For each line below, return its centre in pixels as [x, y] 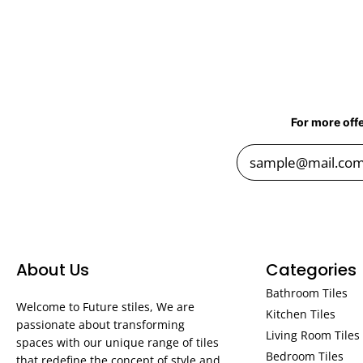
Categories [311, 270]
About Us [53, 270]
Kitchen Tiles [300, 314]
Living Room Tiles [312, 335]
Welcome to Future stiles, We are [105, 307]
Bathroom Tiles [306, 293]
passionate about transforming [100, 325]
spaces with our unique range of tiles [117, 342]
